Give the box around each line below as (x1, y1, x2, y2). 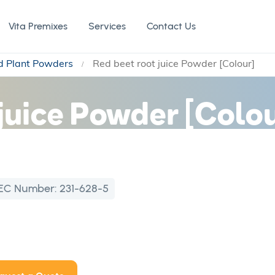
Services (88, 20, 126, 32)
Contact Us (147, 20, 196, 32)
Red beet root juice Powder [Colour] (93, 57, 255, 69)
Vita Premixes (9, 20, 68, 32)
